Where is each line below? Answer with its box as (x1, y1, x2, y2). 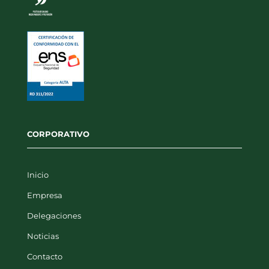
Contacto (26, 251, 62, 261)
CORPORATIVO (26, 128, 89, 139)
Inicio (26, 169, 49, 180)
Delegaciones (26, 210, 81, 220)
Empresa (26, 190, 62, 200)
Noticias (26, 231, 59, 241)
